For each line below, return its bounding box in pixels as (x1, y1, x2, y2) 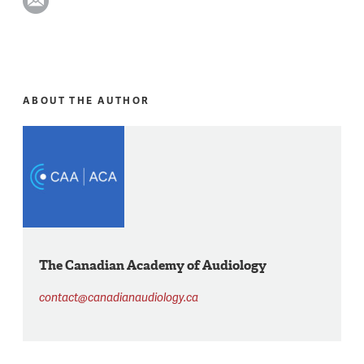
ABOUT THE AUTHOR (23, 93, 150, 107)
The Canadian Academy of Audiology (39, 256, 267, 274)
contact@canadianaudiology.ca (39, 288, 199, 305)
